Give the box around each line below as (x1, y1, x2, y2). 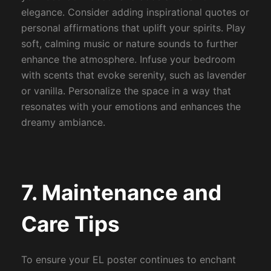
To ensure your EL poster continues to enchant (21, 253, 236, 266)
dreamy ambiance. (21, 116, 105, 129)
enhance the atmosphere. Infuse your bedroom (21, 53, 235, 66)
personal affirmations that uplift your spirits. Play (21, 22, 246, 34)
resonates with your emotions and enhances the (21, 100, 241, 113)
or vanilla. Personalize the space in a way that (21, 85, 231, 97)
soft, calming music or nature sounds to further (21, 38, 238, 50)
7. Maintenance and (21, 179, 221, 205)
